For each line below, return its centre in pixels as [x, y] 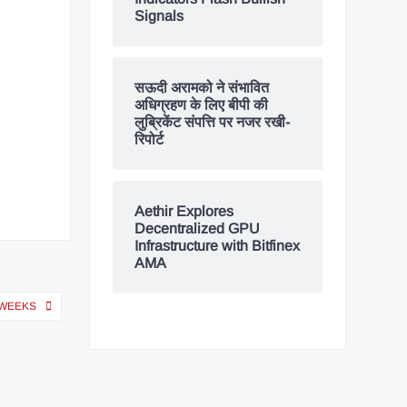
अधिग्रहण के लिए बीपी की [202, 105]
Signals [159, 16]
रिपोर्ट [149, 140]
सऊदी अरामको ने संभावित [202, 88]
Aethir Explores [184, 212]
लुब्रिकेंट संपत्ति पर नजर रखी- [213, 123]
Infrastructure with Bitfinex [218, 246]
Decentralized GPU [198, 229]
